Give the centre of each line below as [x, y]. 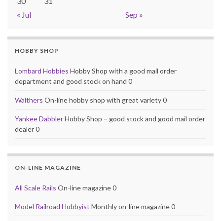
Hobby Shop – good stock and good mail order [134, 118]
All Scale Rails [36, 187]
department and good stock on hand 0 [74, 81]
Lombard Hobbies [42, 71]
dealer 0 [27, 129]
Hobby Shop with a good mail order [123, 71]
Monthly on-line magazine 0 [132, 206]
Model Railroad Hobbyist [52, 206]
